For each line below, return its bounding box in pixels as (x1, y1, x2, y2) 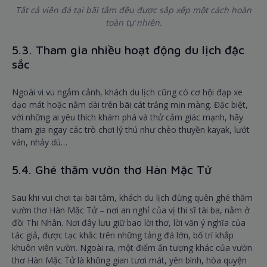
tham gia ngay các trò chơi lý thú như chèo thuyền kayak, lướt (12, 124, 250, 136)
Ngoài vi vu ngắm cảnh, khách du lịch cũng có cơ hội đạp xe (12, 86, 243, 98)
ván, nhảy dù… (12, 136, 67, 148)
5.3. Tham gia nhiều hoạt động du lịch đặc (12, 43, 244, 57)
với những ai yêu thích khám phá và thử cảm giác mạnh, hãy (12, 111, 243, 123)
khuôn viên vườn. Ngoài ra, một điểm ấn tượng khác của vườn (12, 242, 252, 254)
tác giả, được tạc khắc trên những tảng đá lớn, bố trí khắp (12, 229, 234, 241)
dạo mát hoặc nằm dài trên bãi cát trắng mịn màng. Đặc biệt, (12, 99, 248, 111)
